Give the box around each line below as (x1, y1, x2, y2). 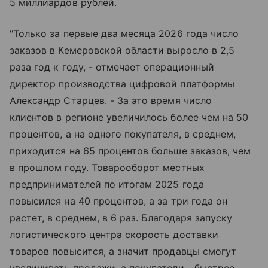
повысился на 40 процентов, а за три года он (10, 195, 228, 208)
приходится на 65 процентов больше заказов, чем (10, 145, 251, 157)
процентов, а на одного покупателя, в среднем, (10, 128, 236, 141)
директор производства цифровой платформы (10, 78, 234, 90)
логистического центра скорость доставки (10, 229, 218, 241)
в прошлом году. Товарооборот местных (10, 162, 205, 174)
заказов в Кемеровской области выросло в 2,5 (10, 44, 235, 57)
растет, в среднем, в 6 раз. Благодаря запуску (10, 212, 233, 224)
